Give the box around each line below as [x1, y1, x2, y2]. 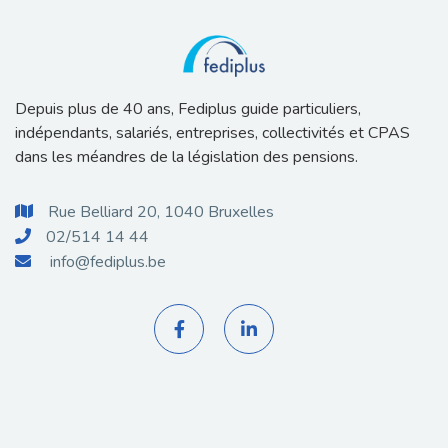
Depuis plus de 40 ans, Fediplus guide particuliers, [15, 98, 361, 120]
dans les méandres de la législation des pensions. [15, 146, 358, 168]
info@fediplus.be [50, 251, 166, 273]
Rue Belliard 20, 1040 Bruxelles [48, 201, 274, 223]
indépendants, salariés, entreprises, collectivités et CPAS [15, 122, 410, 144]
